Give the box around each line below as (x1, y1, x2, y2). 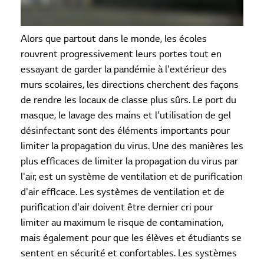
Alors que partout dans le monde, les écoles (21, 34, 207, 45)
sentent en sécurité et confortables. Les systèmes (21, 248, 237, 259)
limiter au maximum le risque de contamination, (21, 217, 223, 229)
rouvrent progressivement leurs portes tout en (21, 49, 222, 60)
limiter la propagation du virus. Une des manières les (21, 141, 243, 152)
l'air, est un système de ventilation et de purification (21, 171, 243, 183)
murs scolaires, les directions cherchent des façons (21, 80, 239, 91)
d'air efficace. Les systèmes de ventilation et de (21, 187, 225, 198)
